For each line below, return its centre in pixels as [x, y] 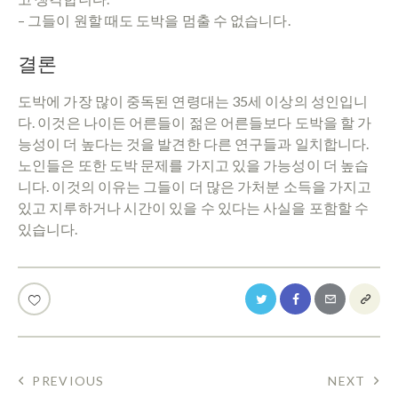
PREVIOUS [68, 381]
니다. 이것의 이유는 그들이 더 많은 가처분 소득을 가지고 [195, 186]
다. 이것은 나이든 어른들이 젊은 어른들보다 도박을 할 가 [195, 122]
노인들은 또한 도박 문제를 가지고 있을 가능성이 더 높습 [194, 164]
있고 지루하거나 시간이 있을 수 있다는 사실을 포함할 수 [194, 207]
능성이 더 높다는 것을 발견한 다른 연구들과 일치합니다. [194, 143]
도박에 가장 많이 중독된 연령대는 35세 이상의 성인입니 [193, 100]
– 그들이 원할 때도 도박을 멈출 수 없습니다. [154, 20]
